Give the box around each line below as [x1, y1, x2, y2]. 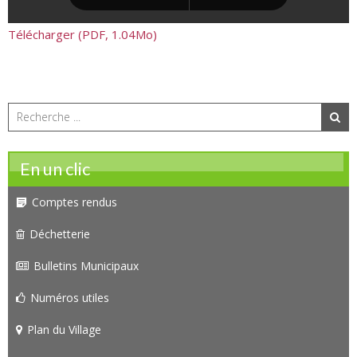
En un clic [20, 157, 90, 179]
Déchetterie [29, 226, 90, 241]
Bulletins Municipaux [33, 257, 139, 273]
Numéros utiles [30, 289, 109, 305]
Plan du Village [27, 321, 101, 337]
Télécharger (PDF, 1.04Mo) [8, 25, 157, 42]
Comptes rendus [32, 194, 117, 210]
